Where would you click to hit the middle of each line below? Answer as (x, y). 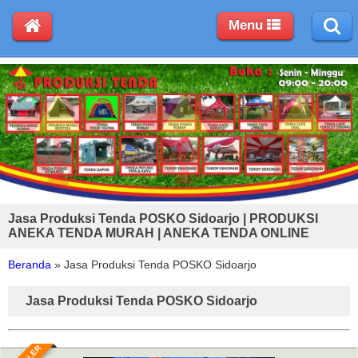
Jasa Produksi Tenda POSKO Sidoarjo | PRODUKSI (163, 218)
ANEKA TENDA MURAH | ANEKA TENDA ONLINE (159, 233)
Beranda (30, 264)
